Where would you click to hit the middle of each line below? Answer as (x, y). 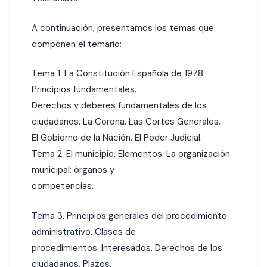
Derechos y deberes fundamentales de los (119, 106)
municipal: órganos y (73, 170)
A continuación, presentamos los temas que (123, 28)
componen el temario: (77, 44)
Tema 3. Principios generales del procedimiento (129, 215)
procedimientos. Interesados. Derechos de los (127, 248)
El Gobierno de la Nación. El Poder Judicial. (117, 138)
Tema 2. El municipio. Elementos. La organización (131, 154)
